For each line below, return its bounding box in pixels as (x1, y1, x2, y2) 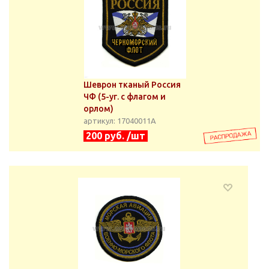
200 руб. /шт (86, 130, 145, 141)
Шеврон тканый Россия (83, 80, 181, 89)
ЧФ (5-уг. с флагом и (83, 92, 166, 101)
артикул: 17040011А (83, 116, 156, 125)
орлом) (83, 104, 113, 113)
